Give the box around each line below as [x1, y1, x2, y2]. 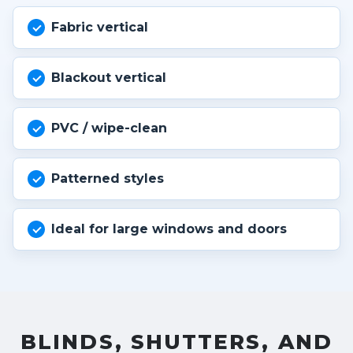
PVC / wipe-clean [51, 121, 167, 136]
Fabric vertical [51, 20, 148, 35]
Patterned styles [51, 171, 164, 186]
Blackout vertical [51, 70, 166, 85]
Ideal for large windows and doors [51, 221, 287, 236]
